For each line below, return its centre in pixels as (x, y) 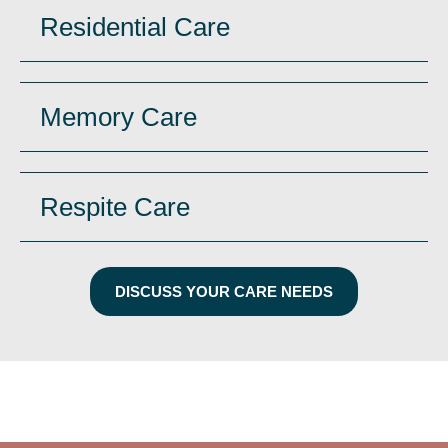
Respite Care (115, 207)
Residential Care (135, 27)
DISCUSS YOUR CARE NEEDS (224, 292)
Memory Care (118, 117)
